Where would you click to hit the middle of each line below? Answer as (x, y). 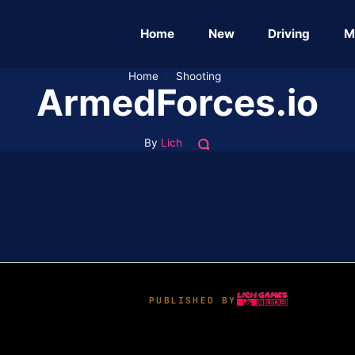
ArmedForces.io (177, 102)
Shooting (199, 76)
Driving (289, 33)
